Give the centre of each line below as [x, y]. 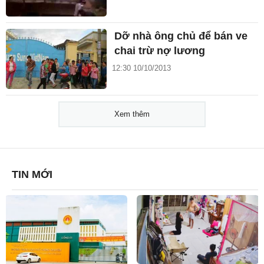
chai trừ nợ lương [160, 50]
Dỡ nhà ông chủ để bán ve [181, 36]
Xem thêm [132, 114]
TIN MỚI [32, 175]
